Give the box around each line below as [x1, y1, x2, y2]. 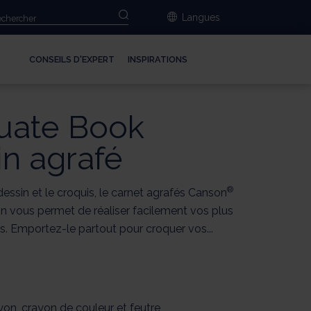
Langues [182, 12, 221, 23]
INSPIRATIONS [127, 54, 187, 65]
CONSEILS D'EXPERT [28, 54, 115, 65]
